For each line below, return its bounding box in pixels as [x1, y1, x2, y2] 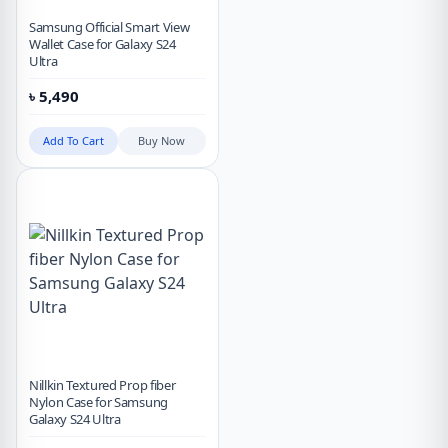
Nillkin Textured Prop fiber [29, 376, 176, 395]
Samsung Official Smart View [29, 18, 190, 37]
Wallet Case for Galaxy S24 [29, 35, 176, 54]
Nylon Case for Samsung [29, 393, 168, 412]
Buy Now [138, 133, 186, 149]
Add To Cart [42, 133, 104, 149]
